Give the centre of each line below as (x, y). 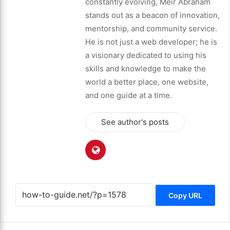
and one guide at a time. (129, 95)
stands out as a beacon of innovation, (152, 15)
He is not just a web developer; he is (151, 42)
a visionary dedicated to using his (146, 55)
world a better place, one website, (147, 82)
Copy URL (185, 196)
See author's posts (135, 122)
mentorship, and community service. (151, 28)
